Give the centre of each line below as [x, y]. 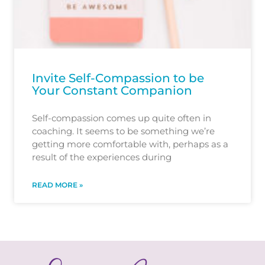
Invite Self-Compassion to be [118, 78]
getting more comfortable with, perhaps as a [130, 144]
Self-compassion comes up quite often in [122, 118]
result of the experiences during [102, 157]
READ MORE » [57, 185]
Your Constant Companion [112, 90]
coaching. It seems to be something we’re [123, 131]
